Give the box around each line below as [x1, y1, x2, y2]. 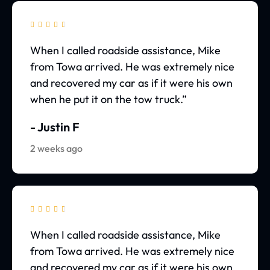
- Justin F [30, 119, 80, 135]
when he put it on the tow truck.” [30, 92, 187, 107]
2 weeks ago [30, 142, 83, 155]
